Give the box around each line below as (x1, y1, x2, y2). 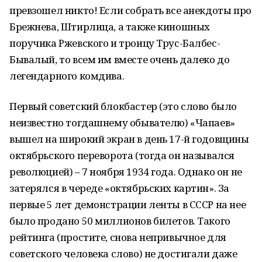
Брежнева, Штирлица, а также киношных (9, 20, 210, 33)
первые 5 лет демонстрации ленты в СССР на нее (9, 198, 246, 211)
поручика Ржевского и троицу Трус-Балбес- (9, 36, 220, 50)
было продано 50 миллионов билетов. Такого (9, 214, 230, 227)
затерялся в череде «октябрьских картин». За (9, 181, 229, 195)
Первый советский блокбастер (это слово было (9, 99, 237, 113)
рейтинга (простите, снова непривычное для (9, 230, 226, 244)
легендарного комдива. (9, 69, 125, 82)
